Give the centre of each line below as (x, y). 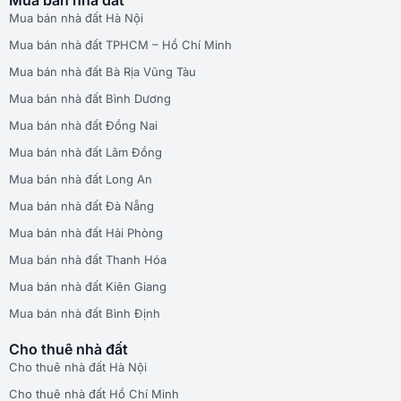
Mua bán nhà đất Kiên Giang (88, 286)
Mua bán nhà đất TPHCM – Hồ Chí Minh (120, 44)
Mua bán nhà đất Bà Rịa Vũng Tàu (102, 71)
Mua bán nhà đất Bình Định (85, 313)
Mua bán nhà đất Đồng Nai (83, 125)
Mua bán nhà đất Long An (81, 179)
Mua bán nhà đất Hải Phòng (86, 232)
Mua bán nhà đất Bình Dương (90, 98)
